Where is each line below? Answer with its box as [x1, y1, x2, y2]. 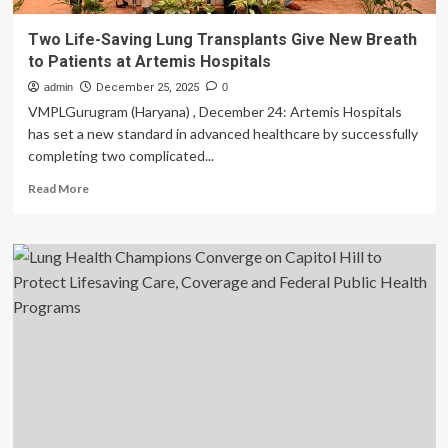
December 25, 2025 [95, 81, 199, 94]
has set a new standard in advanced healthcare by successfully [27, 125, 418, 142]
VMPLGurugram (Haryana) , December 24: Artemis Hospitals [27, 103, 402, 120]
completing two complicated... [27, 147, 214, 164]
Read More [27, 181, 89, 196]
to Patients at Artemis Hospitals [27, 52, 271, 71]
